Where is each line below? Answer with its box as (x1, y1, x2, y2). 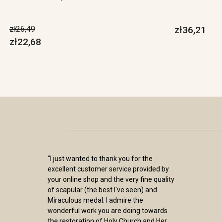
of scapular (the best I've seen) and (48, 186, 157, 194)
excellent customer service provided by (48, 165, 169, 173)
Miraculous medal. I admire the (48, 196, 143, 204)
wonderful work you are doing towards (48, 207, 167, 215)
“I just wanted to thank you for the (48, 155, 153, 163)
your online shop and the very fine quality (48, 175, 174, 183)
